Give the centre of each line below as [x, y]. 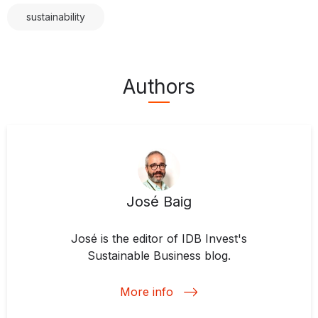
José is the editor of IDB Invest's [159, 238]
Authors [159, 86]
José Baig [159, 201]
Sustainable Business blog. [159, 255]
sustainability [56, 16]
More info [147, 291]
